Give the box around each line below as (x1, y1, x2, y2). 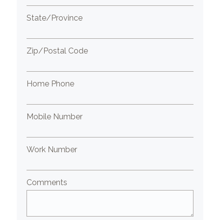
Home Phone (27, 79, 75, 88)
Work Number (27, 145, 78, 154)
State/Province (27, 13, 83, 23)
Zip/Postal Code (27, 46, 88, 55)
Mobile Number (27, 112, 83, 121)
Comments (27, 178, 68, 187)
